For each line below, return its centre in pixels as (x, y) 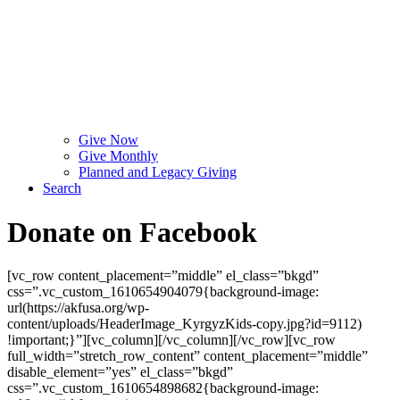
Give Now (108, 140)
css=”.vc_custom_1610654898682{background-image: (163, 387)
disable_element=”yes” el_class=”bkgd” (120, 371)
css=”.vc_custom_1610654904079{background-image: (163, 291)
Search (62, 188)
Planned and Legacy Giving (158, 172)
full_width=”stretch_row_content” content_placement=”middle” (187, 355)
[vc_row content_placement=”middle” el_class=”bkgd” (163, 275)
